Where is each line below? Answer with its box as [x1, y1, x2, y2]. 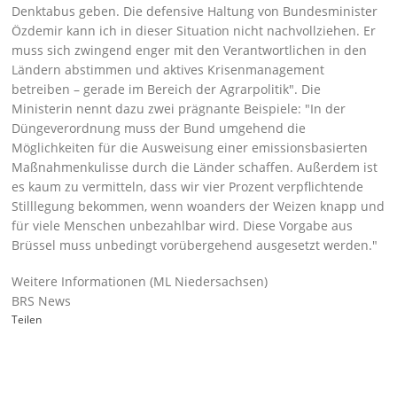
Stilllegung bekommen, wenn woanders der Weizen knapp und [12, 198, 385, 214]
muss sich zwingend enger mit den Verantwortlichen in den [12, 42, 368, 58]
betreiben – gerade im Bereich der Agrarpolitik [12, 81, 290, 97]
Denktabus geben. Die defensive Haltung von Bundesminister [12, 3, 378, 19]
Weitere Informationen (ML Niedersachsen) [12, 273, 269, 290]
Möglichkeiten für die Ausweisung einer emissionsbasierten [12, 139, 369, 156]
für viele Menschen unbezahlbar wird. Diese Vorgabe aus [12, 217, 354, 234]
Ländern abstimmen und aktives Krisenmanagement [12, 61, 325, 78]
